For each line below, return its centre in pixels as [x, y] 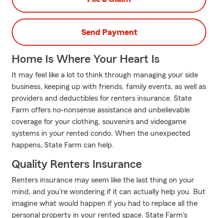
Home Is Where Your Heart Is [86, 59]
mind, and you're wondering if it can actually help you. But [109, 192]
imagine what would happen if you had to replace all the [105, 203]
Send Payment [109, 32]
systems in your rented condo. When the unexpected [101, 133]
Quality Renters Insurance [77, 164]
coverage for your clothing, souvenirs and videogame [99, 122]
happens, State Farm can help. [63, 145]
